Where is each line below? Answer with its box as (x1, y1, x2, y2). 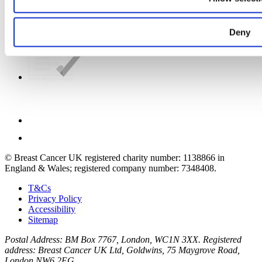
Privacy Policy (28, 194, 82, 204)
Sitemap (28, 215, 58, 225)
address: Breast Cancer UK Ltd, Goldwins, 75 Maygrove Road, (5, 245, 240, 256)
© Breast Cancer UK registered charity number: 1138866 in (5, 153, 225, 163)
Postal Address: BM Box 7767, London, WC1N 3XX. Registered (5, 235, 242, 245)
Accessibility (28, 204, 75, 215)
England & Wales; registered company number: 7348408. (5, 163, 216, 174)
